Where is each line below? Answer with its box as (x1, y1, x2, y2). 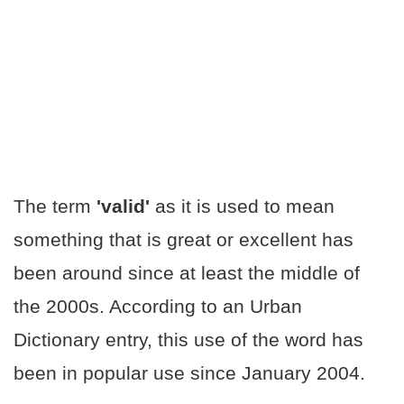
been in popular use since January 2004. (14, 363, 365, 384)
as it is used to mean (155, 196, 335, 217)
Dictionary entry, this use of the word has (14, 329, 363, 351)
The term (14, 196, 96, 217)
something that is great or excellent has (14, 229, 353, 251)
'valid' (96, 196, 155, 217)
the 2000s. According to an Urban (14, 296, 302, 317)
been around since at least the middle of (14, 262, 360, 284)
